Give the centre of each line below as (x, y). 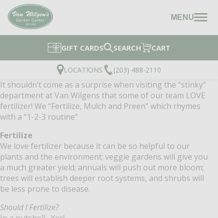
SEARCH (127, 47)
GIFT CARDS (82, 47)
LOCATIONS (83, 70)
